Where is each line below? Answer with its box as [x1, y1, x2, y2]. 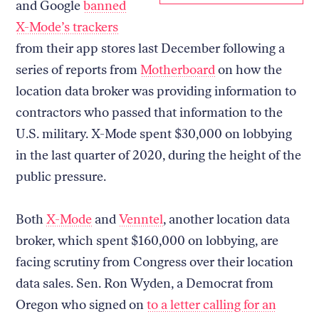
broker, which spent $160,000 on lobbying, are [16, 232, 279, 249]
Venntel [119, 211, 164, 227]
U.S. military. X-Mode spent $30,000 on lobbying [16, 125, 293, 142]
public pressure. [16, 168, 110, 184]
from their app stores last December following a [16, 40, 286, 56]
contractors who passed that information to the [16, 104, 283, 120]
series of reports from [16, 61, 141, 78]
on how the [215, 61, 283, 78]
